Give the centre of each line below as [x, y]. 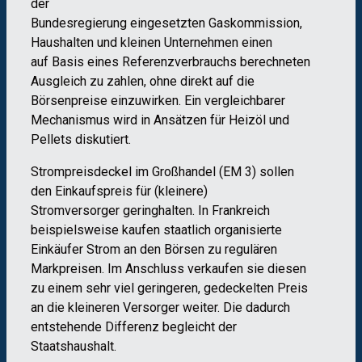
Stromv [51, 211]
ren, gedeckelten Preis [244, 288]
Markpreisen [66, 269]
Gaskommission [254, 23]
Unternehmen [201, 43]
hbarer [267, 101]
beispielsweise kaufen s [101, 230]
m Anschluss [148, 269]
